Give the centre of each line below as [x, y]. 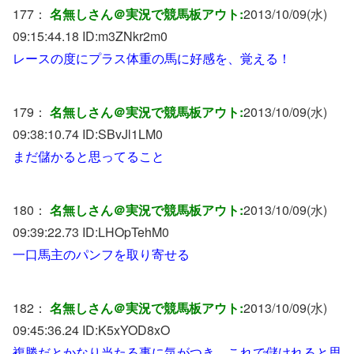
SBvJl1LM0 [130, 134]
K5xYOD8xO [134, 330]
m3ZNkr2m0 [133, 36]
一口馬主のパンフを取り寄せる [101, 254]
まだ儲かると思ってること [88, 156]
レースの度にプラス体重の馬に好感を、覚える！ [152, 58]
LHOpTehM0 [134, 232]
